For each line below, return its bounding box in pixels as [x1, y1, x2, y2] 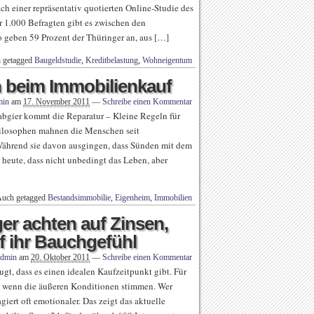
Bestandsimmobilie [48, 193, 111, 203]
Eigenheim [115, 193, 150, 203]
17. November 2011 [23, 97, 90, 107]
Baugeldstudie [34, 55, 81, 65]
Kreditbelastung [86, 55, 138, 65]
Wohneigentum [142, 55, 192, 65]
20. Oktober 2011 [31, 252, 90, 262]
